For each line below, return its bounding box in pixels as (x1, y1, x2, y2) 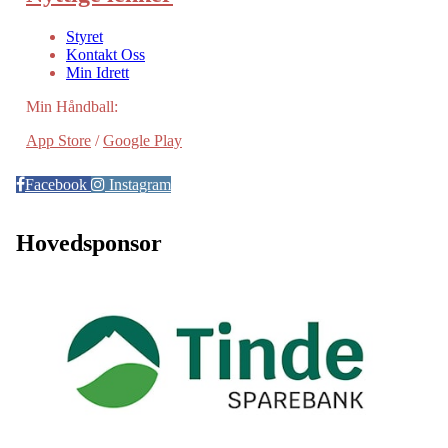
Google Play (103, 131, 182, 149)
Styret (66, 27, 103, 45)
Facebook (25, 175, 91, 193)
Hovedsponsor (16, 229, 162, 256)
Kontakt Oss (66, 45, 145, 63)
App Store (26, 131, 91, 149)
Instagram (105, 175, 171, 193)
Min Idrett (66, 63, 129, 81)
